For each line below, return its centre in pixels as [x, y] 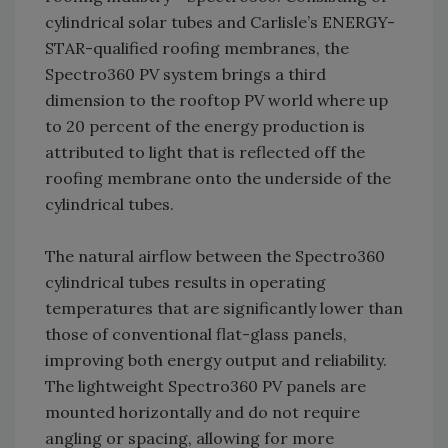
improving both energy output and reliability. [216, 360]
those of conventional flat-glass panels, [196, 334]
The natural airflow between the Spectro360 [215, 256]
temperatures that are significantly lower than [224, 308]
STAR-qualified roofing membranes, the [197, 48]
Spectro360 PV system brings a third [185, 74]
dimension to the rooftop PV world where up [216, 100]
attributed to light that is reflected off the [205, 152]
